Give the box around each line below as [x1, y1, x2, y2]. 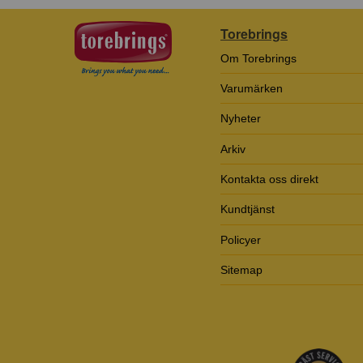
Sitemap [220, 263, 263, 277]
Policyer [220, 233, 261, 246]
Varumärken [220, 81, 283, 95]
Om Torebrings [220, 51, 297, 65]
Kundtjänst [220, 203, 275, 216]
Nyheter [220, 112, 261, 126]
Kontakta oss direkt [220, 173, 318, 186]
